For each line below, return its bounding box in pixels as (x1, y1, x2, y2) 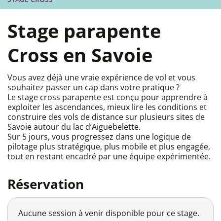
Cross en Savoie (7, 42, 152, 68)
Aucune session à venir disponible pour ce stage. (18, 207, 199, 219)
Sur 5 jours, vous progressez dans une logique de (7, 131, 191, 142)
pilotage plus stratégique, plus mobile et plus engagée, (7, 141, 210, 152)
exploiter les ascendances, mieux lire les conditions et (7, 101, 207, 112)
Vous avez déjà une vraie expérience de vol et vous (7, 72, 195, 83)
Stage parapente (7, 18, 161, 44)
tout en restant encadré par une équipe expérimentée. (7, 150, 211, 162)
